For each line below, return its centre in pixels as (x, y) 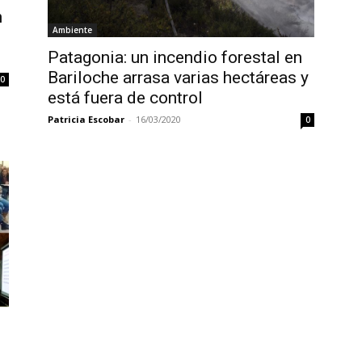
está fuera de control (125, 98)
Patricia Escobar (86, 120)
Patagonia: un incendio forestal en (175, 58)
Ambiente (72, 30)
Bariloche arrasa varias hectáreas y (178, 78)
